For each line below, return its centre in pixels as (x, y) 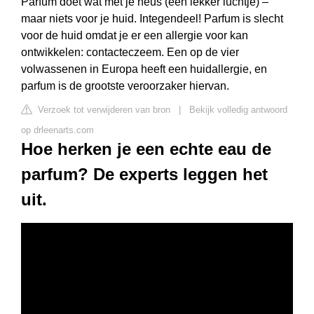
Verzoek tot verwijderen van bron (103, 110)
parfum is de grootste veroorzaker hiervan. (125, 86)
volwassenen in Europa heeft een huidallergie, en (144, 69)
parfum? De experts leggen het (144, 174)
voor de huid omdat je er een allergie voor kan (135, 35)
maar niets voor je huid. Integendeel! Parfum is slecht (152, 19)
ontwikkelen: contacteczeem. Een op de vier (130, 52)
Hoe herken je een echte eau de (146, 149)
